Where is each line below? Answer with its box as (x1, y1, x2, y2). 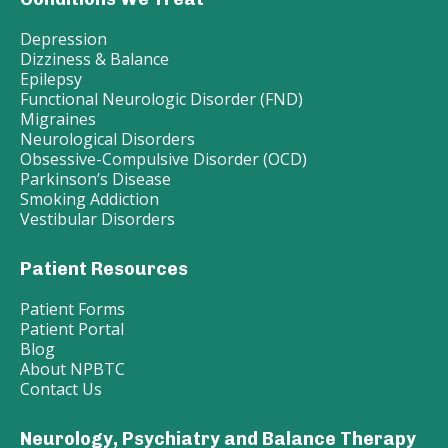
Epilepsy (20, 68, 82, 91)
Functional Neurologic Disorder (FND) (20, 88, 303, 111)
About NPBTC (20, 358, 125, 381)
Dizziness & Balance (20, 48, 169, 71)
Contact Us (20, 378, 102, 401)
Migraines (20, 108, 96, 131)
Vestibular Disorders (20, 208, 175, 231)
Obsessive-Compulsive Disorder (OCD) (20, 148, 307, 171)
